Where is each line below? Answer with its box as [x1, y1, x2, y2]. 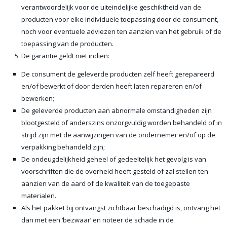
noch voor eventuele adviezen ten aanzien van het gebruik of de [21, 27, 221, 36]
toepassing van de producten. [21, 39, 113, 48]
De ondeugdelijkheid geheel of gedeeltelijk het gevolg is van [21, 155, 206, 164]
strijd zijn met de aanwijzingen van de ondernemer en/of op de [21, 130, 215, 139]
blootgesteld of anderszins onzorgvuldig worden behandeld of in [21, 118, 222, 127]
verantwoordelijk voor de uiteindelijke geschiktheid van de [21, 3, 201, 12]
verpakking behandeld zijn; [21, 142, 105, 152]
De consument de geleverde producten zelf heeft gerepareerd [21, 69, 214, 79]
